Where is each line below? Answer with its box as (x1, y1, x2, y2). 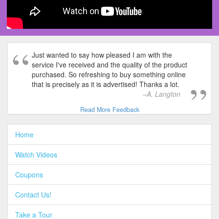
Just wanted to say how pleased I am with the (32, 49, 172, 60)
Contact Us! (15, 189, 51, 199)
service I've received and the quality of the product (32, 59, 187, 69)
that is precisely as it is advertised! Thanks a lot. (32, 79, 179, 89)
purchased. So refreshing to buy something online (32, 69, 186, 79)
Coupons (15, 169, 43, 179)
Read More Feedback (80, 105, 139, 114)
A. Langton (147, 88, 180, 99)
